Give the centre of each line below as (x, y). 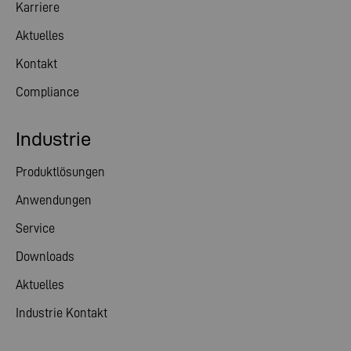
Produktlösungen (60, 172)
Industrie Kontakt (62, 313)
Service (35, 228)
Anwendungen (54, 200)
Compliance (47, 92)
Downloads (45, 256)
